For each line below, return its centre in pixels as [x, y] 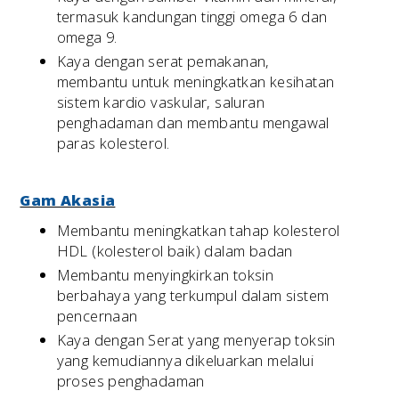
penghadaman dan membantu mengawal [193, 123]
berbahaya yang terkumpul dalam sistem [193, 296]
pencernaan [97, 316]
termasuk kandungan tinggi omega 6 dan [192, 17]
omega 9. [87, 37]
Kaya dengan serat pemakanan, [163, 61]
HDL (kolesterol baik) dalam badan [175, 250]
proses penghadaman [130, 381]
